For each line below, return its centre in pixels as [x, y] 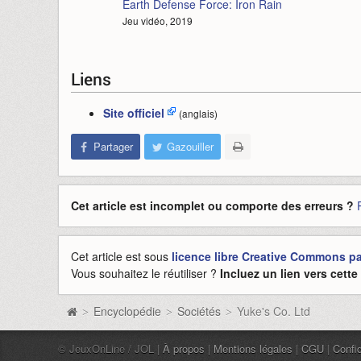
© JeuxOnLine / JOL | [110, 349]
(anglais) [198, 113]
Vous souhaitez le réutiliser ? [145, 273]
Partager [113, 146]
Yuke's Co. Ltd [274, 311]
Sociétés [199, 311]
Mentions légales [253, 349]
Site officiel [134, 113]
